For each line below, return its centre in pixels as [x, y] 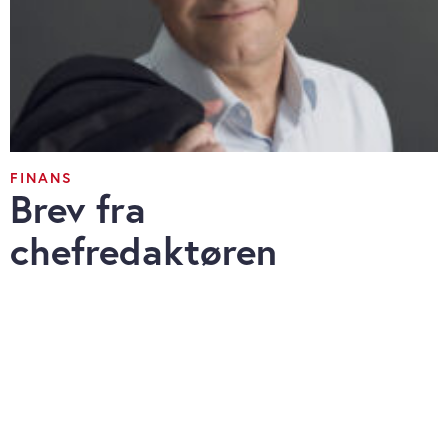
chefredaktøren [143, 251]
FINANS [41, 178]
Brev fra [78, 209]
